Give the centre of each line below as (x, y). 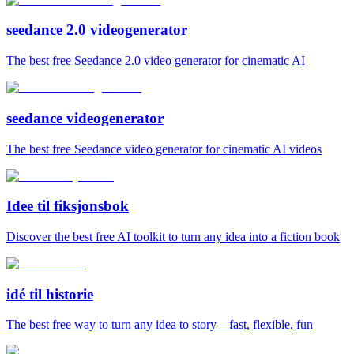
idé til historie (50, 294)
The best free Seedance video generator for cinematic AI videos (164, 149)
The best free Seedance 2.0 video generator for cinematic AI (156, 61)
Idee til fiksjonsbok (68, 206)
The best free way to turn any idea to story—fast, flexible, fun (160, 325)
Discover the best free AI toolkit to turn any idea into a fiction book (173, 237)
